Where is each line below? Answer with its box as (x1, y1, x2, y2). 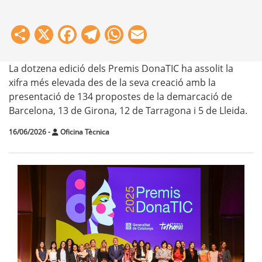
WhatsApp (123, 19, 213, 45)
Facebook (77, 19, 160, 45)
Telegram (100, 19, 181, 45)
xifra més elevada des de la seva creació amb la (9, 76, 216, 89)
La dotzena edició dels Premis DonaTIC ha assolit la (9, 62, 233, 75)
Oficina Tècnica (58, 127, 109, 137)
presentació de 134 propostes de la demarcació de (9, 90, 232, 104)
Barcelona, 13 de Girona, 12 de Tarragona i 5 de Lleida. (9, 104, 247, 118)
